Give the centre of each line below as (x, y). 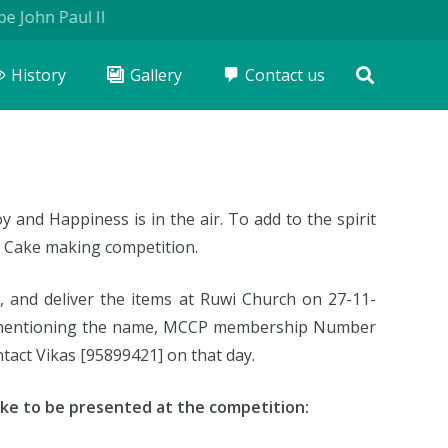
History (38, 75)
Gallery (155, 75)
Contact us (285, 75)
